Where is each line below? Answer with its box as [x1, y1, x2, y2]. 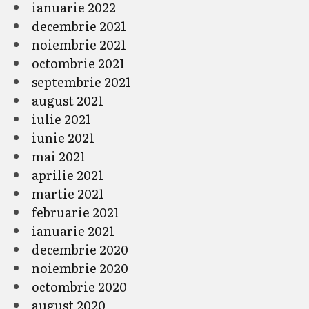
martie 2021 [32, 183, 104, 203]
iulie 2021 [32, 109, 91, 128]
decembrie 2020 [32, 239, 128, 259]
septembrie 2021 [32, 72, 131, 91]
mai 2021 [32, 146, 86, 166]
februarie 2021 [32, 202, 119, 221]
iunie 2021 [32, 128, 94, 147]
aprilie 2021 [32, 165, 103, 184]
